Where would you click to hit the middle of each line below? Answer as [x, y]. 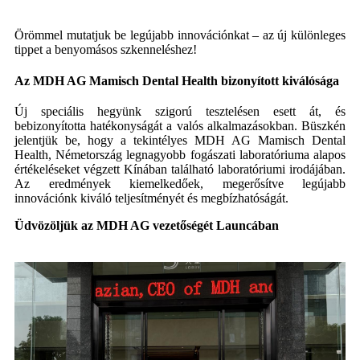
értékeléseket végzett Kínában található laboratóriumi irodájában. [180, 169]
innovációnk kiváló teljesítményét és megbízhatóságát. [151, 198]
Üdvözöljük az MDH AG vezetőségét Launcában [147, 225]
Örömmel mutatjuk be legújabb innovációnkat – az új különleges [180, 35]
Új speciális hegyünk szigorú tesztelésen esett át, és [180, 111]
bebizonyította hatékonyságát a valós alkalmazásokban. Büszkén [180, 125]
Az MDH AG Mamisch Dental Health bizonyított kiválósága [177, 81]
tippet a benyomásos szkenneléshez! [106, 49]
